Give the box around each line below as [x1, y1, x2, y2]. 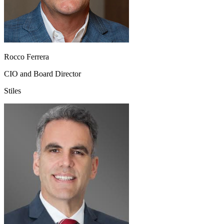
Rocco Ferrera [4, 52, 49, 61]
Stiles [4, 86, 21, 95]
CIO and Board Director [4, 69, 81, 78]
